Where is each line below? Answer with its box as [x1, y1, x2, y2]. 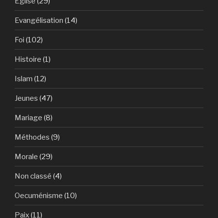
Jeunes [15, 93, 38, 103]
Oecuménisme [15, 191, 63, 200]
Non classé [15, 171, 52, 181]
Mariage [15, 113, 42, 122]
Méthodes [15, 132, 50, 142]
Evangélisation [15, 16, 63, 25]
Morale [15, 152, 38, 161]
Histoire [15, 54, 41, 64]
